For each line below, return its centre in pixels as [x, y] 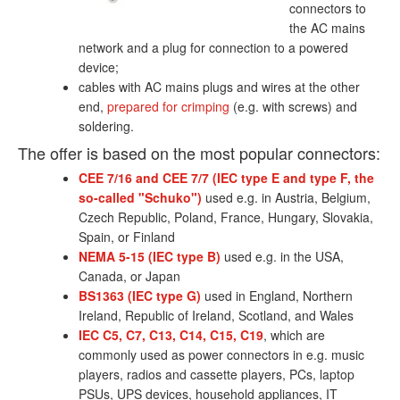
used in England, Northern [277, 296]
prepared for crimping [168, 107]
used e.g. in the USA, [282, 257]
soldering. [106, 126]
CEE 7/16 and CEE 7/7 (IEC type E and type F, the [226, 178]
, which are [294, 335]
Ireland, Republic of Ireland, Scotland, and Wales [216, 316]
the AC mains [327, 28]
